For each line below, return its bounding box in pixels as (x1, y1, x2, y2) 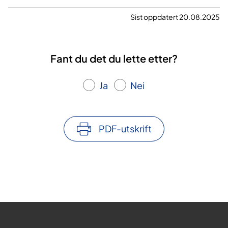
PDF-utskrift (99, 122, 152, 134)
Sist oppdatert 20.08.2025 (130, 12, 220, 21)
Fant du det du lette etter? (50, 51, 178, 65)
